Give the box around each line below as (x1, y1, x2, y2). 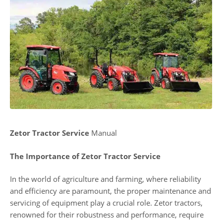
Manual (89, 128, 117, 138)
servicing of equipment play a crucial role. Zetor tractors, (10, 198, 203, 208)
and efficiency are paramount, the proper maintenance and (10, 186, 211, 196)
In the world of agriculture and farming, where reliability (10, 174, 201, 184)
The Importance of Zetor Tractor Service (10, 151, 161, 161)
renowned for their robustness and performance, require (10, 210, 204, 220)
